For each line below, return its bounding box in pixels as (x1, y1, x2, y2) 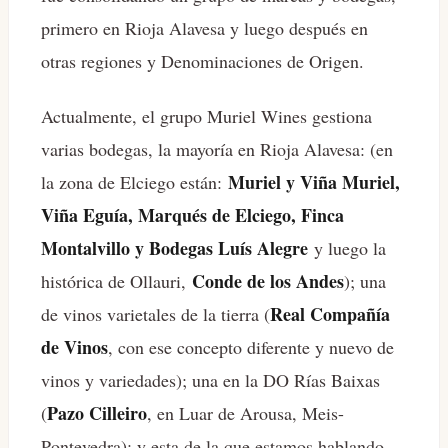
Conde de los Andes (192, 268, 344, 295)
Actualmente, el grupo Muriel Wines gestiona (41, 104, 372, 129)
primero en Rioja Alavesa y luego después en (41, 16, 368, 41)
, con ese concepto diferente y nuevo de (108, 335, 394, 360)
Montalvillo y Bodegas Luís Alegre (41, 235, 308, 262)
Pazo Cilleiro (47, 400, 147, 427)
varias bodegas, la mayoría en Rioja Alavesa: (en (41, 137, 393, 162)
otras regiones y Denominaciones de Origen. (41, 49, 364, 74)
